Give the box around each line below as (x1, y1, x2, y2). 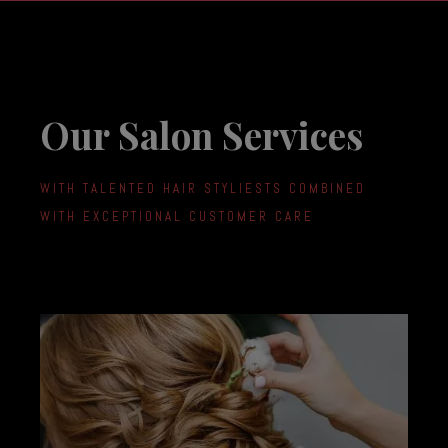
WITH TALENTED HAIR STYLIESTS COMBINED (40, 180, 366, 197)
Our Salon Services (40, 110, 363, 159)
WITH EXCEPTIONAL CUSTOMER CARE (40, 208, 314, 225)
